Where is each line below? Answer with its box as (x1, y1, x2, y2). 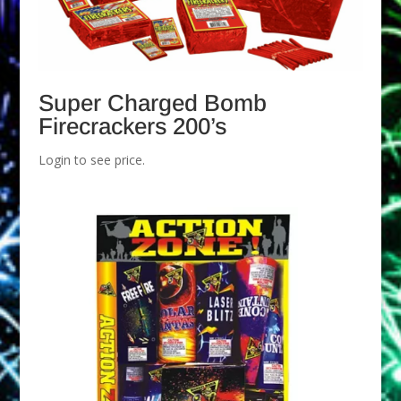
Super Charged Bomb (38, 89, 267, 116)
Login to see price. (38, 150, 145, 168)
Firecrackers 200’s (38, 112, 226, 140)
